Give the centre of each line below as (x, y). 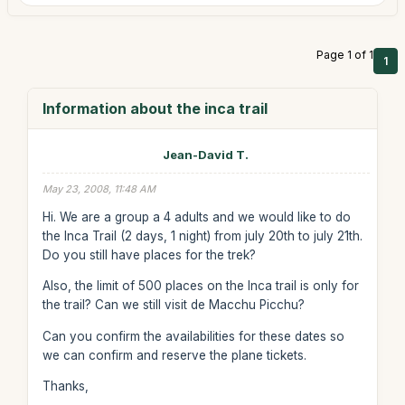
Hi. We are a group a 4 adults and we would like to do (196, 217)
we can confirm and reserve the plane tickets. (174, 355)
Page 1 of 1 (345, 55)
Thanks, (65, 386)
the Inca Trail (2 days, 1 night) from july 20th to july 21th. (202, 235)
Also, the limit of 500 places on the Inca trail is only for (200, 286)
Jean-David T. (206, 155)
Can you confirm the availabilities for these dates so (193, 336)
